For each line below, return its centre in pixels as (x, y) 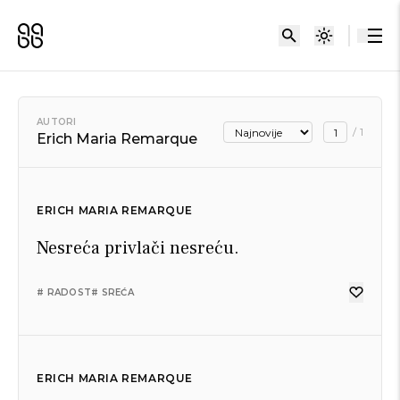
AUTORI (57, 121)
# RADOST (64, 292)
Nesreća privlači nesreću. (138, 248)
